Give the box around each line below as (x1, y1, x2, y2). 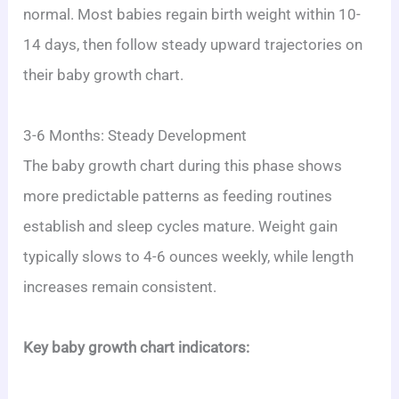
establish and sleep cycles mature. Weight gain (23, 217, 338, 235)
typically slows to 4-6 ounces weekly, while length (23, 248, 354, 265)
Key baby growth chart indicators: (23, 338, 250, 356)
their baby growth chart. (23, 66, 184, 84)
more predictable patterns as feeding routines (23, 187, 333, 205)
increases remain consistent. (23, 278, 217, 296)
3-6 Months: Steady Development (23, 126, 248, 144)
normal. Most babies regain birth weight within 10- (23, 5, 362, 23)
